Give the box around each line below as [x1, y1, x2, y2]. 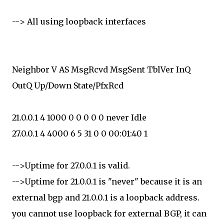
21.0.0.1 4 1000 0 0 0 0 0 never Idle [12, 112, 146, 122]
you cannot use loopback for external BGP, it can [12, 208, 206, 218]
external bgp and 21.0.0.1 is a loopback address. [12, 192, 199, 202]
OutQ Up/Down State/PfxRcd [12, 80, 123, 90]
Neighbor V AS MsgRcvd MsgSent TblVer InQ [12, 64, 190, 74]
